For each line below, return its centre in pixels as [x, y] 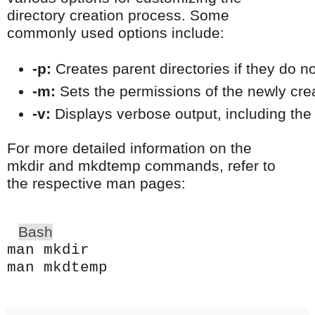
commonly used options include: [116, 33]
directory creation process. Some [118, 15]
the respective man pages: [96, 184]
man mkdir [48, 250]
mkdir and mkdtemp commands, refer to [141, 166]
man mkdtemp [57, 268]
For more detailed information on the [129, 149]
